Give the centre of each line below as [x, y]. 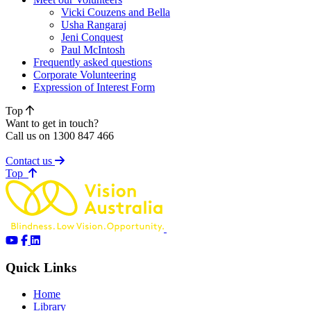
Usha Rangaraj [94, 24]
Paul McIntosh [93, 49]
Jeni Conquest [92, 37]
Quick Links [41, 267]
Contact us [30, 160]
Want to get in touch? [52, 123]
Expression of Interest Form [94, 87]
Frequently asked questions [93, 62]
